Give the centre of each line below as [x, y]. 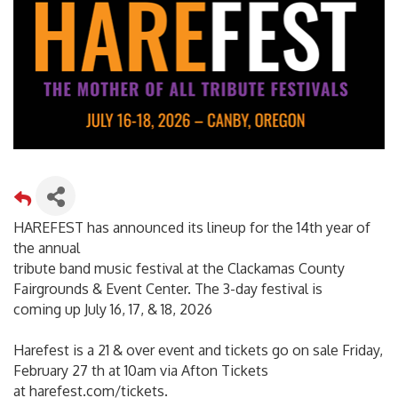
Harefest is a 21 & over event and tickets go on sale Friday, [198, 350]
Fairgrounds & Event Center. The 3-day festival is [168, 288]
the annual [47, 247]
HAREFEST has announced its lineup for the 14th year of [192, 227]
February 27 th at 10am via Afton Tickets [141, 370]
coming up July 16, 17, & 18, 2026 [113, 309]
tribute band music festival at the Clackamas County [179, 268]
